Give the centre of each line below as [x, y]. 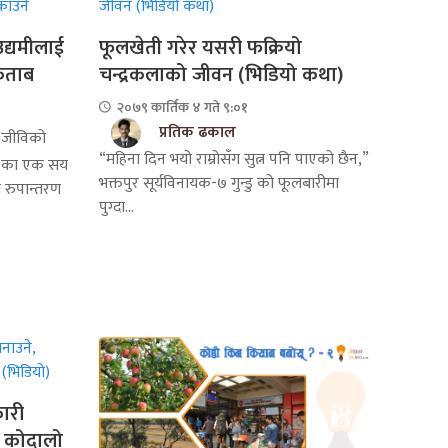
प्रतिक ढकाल [197, 132]
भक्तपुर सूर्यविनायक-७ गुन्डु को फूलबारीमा [218, 183]
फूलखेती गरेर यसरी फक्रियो [200, 47]
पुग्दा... [116, 207]
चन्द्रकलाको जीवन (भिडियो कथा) [220, 74]
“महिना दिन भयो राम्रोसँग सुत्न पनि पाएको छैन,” [233, 159]
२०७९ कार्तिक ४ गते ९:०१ [180, 107]
